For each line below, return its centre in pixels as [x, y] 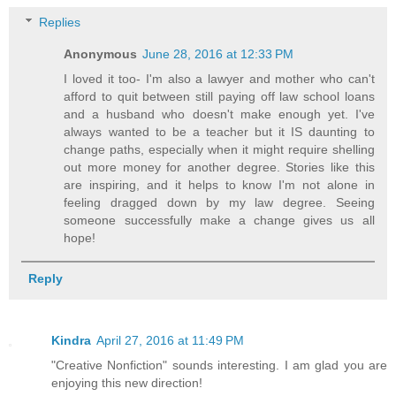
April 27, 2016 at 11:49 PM [170, 340]
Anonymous [101, 54]
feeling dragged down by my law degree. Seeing [219, 203]
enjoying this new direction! [127, 382]
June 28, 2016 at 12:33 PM [218, 54]
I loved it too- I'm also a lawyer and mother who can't [219, 79]
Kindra [71, 340]
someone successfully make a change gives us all [219, 221]
